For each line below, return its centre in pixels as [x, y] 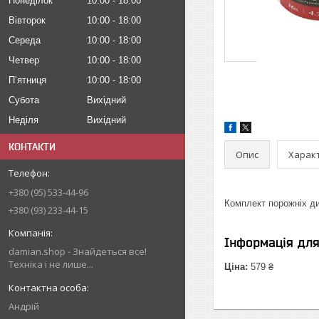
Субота [24, 100]
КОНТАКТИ [32, 147]
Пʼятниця [27, 80]
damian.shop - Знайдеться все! [78, 251]
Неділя [23, 120]
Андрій [24, 306]
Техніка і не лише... [51, 264]
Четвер [24, 60]
